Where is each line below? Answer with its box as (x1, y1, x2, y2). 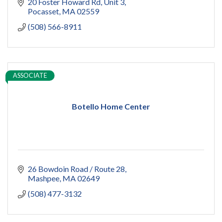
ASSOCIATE (13, 71, 47, 80)
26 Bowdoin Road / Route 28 (28, 164, 125, 174)
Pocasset (28, 6, 59, 16)
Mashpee (28, 173, 59, 183)
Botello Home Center (72, 102, 150, 111)
